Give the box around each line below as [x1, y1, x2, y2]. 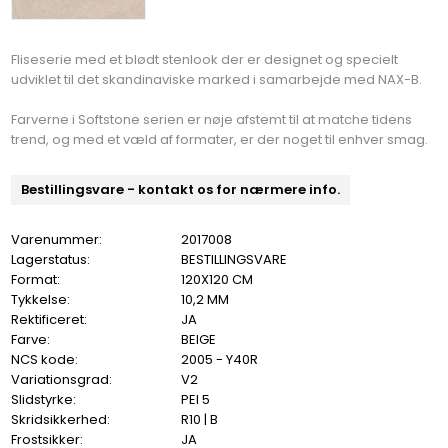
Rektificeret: [11, 309, 88, 329]
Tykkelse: [11, 289, 71, 309]
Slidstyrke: [11, 389, 77, 409]
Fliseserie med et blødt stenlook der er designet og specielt [11, 49, 399, 69]
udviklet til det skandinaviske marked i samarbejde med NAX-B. [11, 69, 423, 89]
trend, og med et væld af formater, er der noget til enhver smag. [11, 129, 429, 149]
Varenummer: [11, 229, 103, 249]
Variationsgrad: [11, 369, 113, 389]
